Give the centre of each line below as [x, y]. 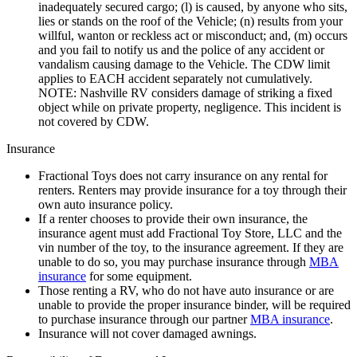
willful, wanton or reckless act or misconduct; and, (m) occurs [193, 35]
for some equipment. [139, 276]
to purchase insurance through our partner [144, 319]
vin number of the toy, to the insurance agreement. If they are [191, 247]
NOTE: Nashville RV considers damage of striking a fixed [185, 92]
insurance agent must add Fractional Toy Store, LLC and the [190, 233]
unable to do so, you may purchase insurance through [174, 261]
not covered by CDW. [94, 121]
